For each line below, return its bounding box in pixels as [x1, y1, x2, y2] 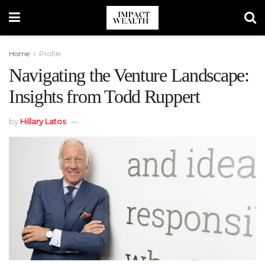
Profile [39, 49, 61, 58]
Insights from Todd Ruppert [9, 86, 200, 107]
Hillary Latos [20, 116, 66, 126]
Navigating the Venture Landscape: [9, 64, 249, 86]
